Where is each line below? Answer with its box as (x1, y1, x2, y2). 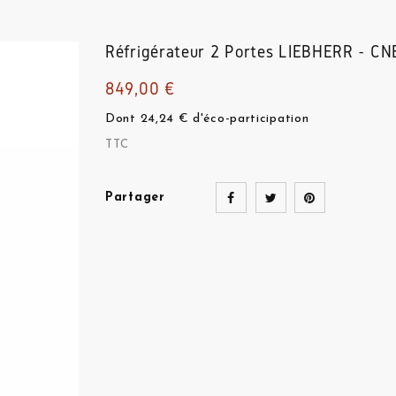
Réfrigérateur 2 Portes (105, 42, 274, 61)
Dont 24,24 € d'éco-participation (105, 112, 309, 126)
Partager (105, 191, 165, 204)
